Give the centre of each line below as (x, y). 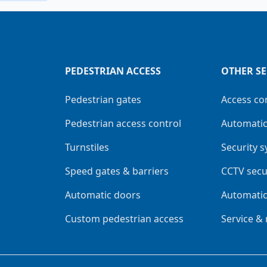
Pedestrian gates (103, 99)
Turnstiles (87, 147)
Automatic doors (103, 195)
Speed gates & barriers (117, 171)
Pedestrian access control (123, 123)
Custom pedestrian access (124, 218)
